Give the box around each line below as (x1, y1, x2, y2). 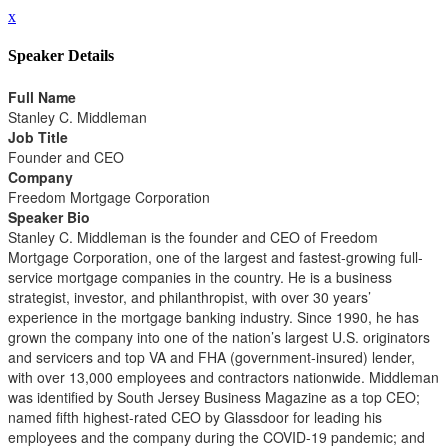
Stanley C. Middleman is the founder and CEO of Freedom (8, 226, 378, 247)
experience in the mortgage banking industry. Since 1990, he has (8, 306, 419, 327)
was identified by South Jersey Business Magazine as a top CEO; (8, 386, 420, 407)
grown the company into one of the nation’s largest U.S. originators (8, 326, 430, 347)
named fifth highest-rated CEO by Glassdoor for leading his (8, 406, 382, 427)
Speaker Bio (8, 206, 90, 227)
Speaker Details (8, 47, 114, 65)
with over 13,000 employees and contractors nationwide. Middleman (8, 366, 439, 387)
